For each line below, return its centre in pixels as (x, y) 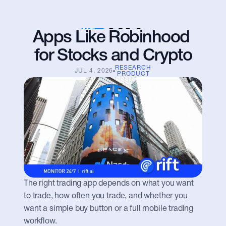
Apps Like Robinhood (111, 38)
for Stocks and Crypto (113, 56)
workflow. (40, 221)
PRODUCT (133, 74)
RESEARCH (133, 68)
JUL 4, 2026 (94, 71)
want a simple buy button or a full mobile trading (109, 209)
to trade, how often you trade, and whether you (106, 196)
